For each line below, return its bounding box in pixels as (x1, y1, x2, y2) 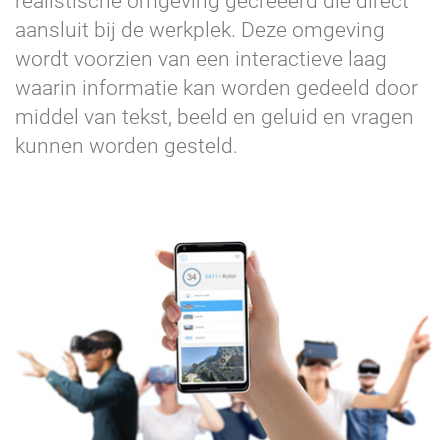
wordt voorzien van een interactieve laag (15, 46, 387, 71)
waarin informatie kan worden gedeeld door (15, 75, 418, 100)
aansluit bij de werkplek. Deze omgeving (15, 17, 385, 42)
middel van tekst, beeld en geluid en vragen (15, 104, 414, 129)
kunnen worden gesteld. (15, 133, 238, 158)
